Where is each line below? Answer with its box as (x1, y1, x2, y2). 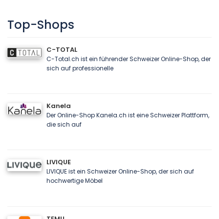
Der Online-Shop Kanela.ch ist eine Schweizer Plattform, (46, 111, 209, 119)
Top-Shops (7, 16, 74, 33)
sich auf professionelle (46, 64, 113, 72)
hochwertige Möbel (46, 176, 103, 185)
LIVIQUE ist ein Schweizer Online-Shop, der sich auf (46, 167, 194, 176)
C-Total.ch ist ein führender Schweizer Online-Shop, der (46, 54, 211, 63)
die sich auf (46, 120, 82, 129)
